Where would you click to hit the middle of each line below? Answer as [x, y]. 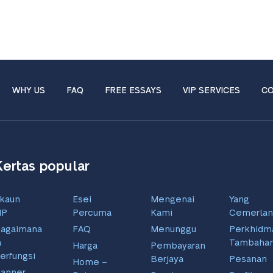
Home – [90, 262]
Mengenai [173, 199]
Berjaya [167, 259]
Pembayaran [178, 246]
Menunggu [174, 229]
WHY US [29, 90]
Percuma [92, 213]
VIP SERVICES [211, 90]
